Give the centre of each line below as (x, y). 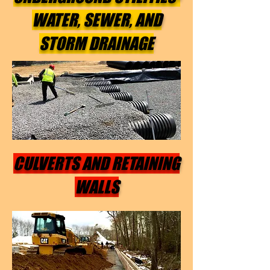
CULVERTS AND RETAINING (96, 163)
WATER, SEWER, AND (96, 20)
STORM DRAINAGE (96, 43)
